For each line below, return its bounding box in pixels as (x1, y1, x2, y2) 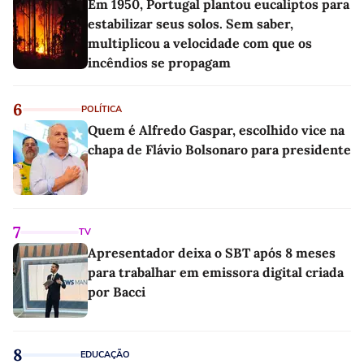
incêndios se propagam (88, 54, 231, 71)
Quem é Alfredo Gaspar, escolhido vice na (88, 122, 344, 139)
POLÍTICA (81, 103, 122, 116)
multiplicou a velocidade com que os (88, 35, 312, 52)
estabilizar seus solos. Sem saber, (88, 15, 293, 32)
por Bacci (88, 284, 145, 301)
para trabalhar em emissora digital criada (88, 264, 344, 281)
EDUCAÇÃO (80, 349, 130, 362)
